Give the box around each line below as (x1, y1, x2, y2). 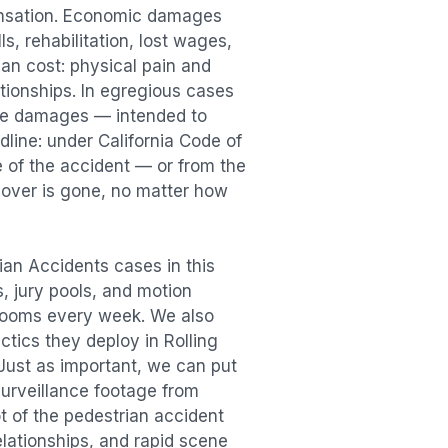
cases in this (109, 256, 215, 277)
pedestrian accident (64, 406, 224, 427)
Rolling (164, 331, 218, 352)
